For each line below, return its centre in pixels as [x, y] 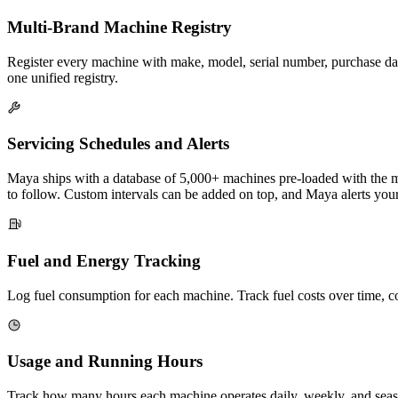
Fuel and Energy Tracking [104, 260]
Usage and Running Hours [105, 362]
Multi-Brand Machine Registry [119, 27]
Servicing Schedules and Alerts [118, 144]
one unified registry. [63, 77]
